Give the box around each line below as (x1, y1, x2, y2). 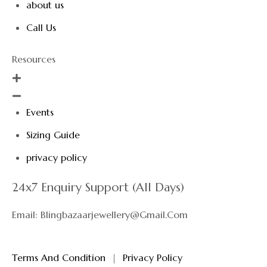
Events (26, 106, 54, 119)
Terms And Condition (12, 251, 105, 263)
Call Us (26, 21, 56, 34)
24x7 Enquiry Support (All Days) (12, 180, 184, 195)
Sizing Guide (26, 129, 80, 141)
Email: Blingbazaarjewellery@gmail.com (12, 208, 188, 221)
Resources (12, 53, 55, 66)
